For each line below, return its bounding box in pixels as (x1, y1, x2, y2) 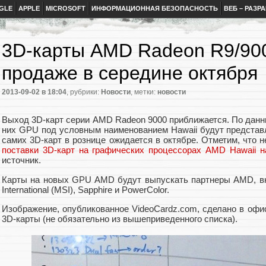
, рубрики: (66, 88, 101, 97)
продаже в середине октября (2, 62, 258, 84)
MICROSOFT (46, 5, 85, 12)
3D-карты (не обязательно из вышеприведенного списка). (2, 213, 237, 224)
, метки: (131, 88, 157, 97)
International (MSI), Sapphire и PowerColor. (2, 184, 169, 195)
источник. (2, 155, 41, 166)
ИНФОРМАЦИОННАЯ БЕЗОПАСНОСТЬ (91, 5, 218, 12)
